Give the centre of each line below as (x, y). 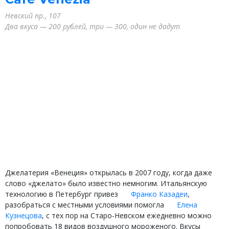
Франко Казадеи (159, 194)
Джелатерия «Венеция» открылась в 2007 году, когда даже (109, 172)
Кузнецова (24, 215)
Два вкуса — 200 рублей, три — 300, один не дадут (93, 26)
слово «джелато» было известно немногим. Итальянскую (106, 183)
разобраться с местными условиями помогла (86, 204)
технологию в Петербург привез (63, 194)
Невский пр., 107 (33, 15)
